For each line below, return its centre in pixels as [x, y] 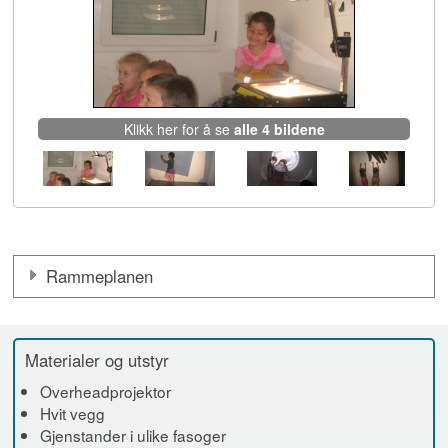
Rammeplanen [99, 275]
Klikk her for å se [178, 129]
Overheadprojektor [106, 390]
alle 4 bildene [279, 129]
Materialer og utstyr [97, 359]
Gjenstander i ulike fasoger [133, 434]
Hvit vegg [73, 412]
